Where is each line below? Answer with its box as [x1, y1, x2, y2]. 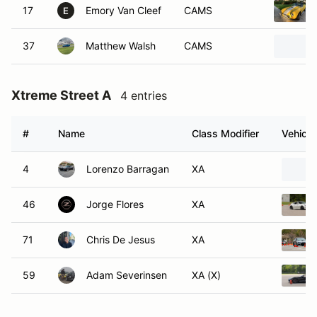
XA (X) [192, 269, 221, 281]
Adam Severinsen [86, 269, 167, 281]
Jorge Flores [86, 198, 144, 210]
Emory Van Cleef [86, 4, 161, 16]
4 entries [120, 88, 167, 103]
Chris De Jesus [86, 234, 155, 246]
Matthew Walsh [86, 40, 156, 52]
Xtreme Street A [11, 88, 111, 103]
